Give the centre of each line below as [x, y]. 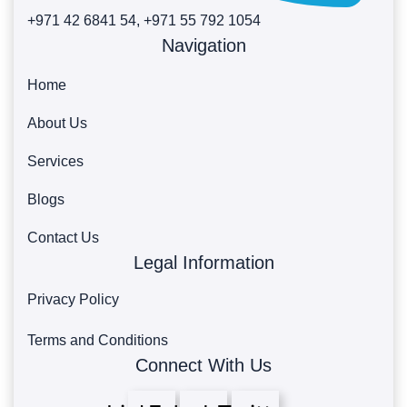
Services [55, 162]
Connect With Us [203, 366]
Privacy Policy [73, 300]
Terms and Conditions [98, 341]
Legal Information [203, 263]
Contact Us [63, 238]
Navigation [203, 46]
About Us [57, 124]
